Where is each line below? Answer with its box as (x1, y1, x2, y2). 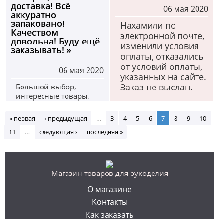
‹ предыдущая (44, 114, 87, 123)
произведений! (16, 109, 71, 120)
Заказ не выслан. (120, 81, 193, 93)
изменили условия (120, 40, 199, 52)
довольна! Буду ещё (11, 35, 100, 47)
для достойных (16, 100, 70, 110)
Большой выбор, (16, 82, 77, 92)
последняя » (87, 128, 123, 137)
